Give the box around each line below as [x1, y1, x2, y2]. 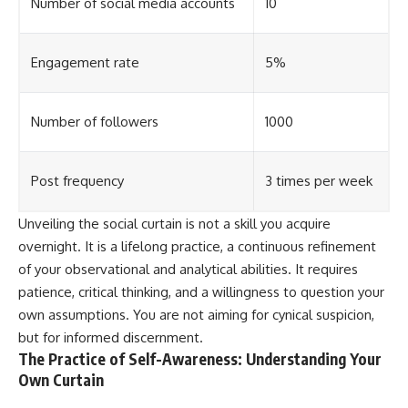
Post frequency [31, 172, 124, 190]
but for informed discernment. [18, 329, 203, 347]
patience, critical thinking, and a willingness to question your [18, 283, 384, 301]
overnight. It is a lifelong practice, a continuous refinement [18, 238, 376, 256]
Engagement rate [31, 54, 139, 72]
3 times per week [265, 172, 372, 190]
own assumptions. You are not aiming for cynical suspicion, [18, 306, 374, 324]
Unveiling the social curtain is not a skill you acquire [18, 215, 331, 233]
